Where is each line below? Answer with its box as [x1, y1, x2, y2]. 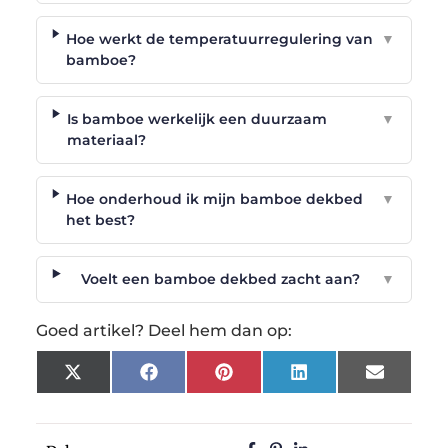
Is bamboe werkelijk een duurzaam [66, 109, 327, 128]
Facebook [156, 369, 229, 388]
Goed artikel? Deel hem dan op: [35, 320, 292, 340]
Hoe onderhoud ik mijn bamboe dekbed [66, 189, 364, 208]
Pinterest [231, 369, 299, 388]
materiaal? [66, 130, 146, 149]
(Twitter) [80, 383, 143, 402]
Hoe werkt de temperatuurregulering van [65, 29, 373, 48]
